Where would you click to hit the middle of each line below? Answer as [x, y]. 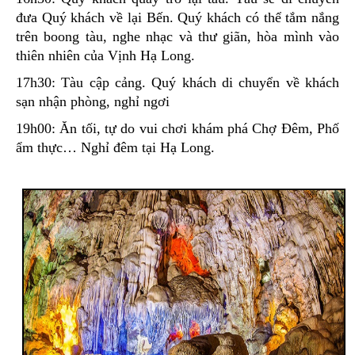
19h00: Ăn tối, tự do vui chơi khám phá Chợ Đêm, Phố [177, 128]
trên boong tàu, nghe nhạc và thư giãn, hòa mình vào [177, 36]
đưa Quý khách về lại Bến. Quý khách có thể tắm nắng [177, 17]
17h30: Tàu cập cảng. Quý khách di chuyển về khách [177, 82]
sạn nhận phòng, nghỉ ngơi [93, 101]
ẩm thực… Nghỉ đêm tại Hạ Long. [115, 147]
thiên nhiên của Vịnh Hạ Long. [105, 55]
